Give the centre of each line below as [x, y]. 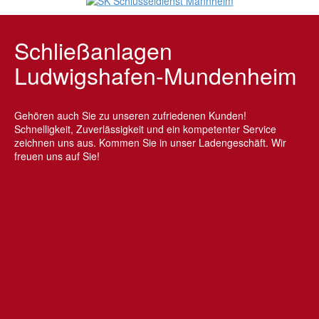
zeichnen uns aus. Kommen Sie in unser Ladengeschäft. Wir [150, 142]
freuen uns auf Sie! [57, 156]
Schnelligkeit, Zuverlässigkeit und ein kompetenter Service [145, 129]
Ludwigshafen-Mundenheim [156, 74]
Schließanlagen [93, 49]
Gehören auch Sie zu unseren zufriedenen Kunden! [130, 115]
